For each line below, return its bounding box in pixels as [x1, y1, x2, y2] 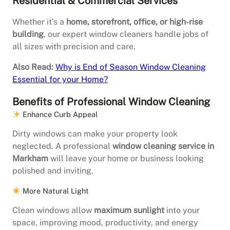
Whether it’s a [12, 17, 66, 27]
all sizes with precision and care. [12, 42, 136, 52]
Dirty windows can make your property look [12, 129, 178, 139]
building [12, 29, 44, 40]
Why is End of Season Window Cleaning [55, 62, 206, 72]
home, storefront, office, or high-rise [66, 17, 203, 27]
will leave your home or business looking [48, 154, 204, 164]
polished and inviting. [12, 166, 93, 176]
